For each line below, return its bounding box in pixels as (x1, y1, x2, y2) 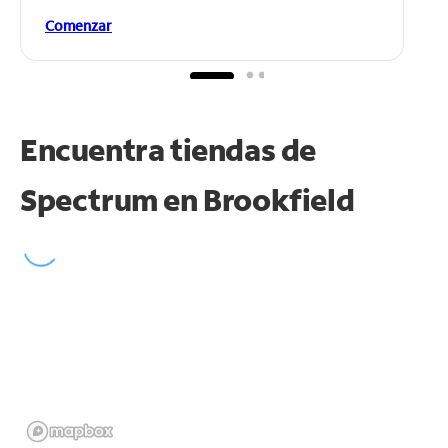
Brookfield (203, 179, 355, 219)
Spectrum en (20, 179, 204, 219)
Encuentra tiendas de (20, 129, 317, 169)
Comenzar (45, 15, 112, 35)
